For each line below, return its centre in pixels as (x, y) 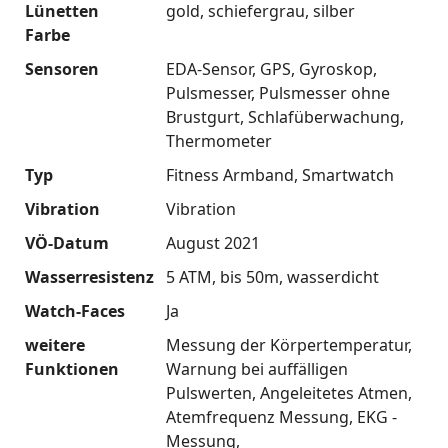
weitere (55, 345)
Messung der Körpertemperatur (286, 345)
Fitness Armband (229, 175)
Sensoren (62, 69)
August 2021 (212, 243)
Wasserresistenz (89, 277)
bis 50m (249, 277)
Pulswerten (208, 393)
